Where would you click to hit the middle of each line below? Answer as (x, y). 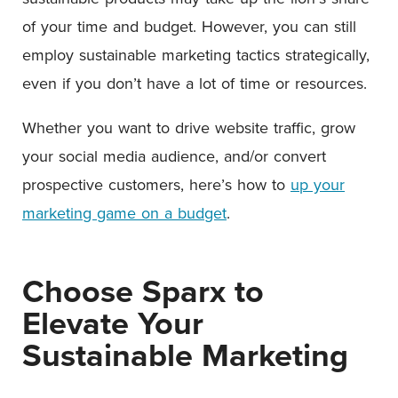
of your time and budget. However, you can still (189, 26)
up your (318, 184)
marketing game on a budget (124, 213)
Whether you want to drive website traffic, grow (189, 127)
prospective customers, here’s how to (156, 184)
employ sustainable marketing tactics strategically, (196, 55)
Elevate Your (113, 322)
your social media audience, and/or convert (174, 156)
